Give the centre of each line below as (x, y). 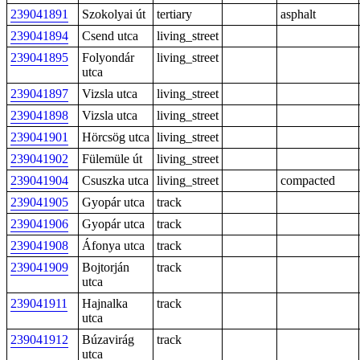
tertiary (174, 14)
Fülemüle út (112, 159)
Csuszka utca (115, 180)
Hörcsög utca (116, 137)
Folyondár (108, 57)
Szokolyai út (114, 14)
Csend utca (110, 36)
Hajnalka (105, 303)
